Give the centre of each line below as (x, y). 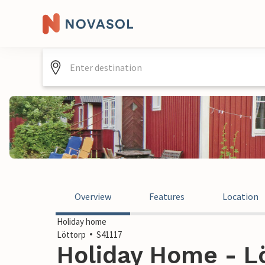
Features (167, 196)
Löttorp (71, 235)
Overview (93, 196)
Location (240, 196)
